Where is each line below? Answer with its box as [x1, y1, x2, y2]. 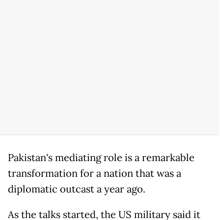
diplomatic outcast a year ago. [8, 183, 145, 196]
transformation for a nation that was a [8, 167, 181, 180]
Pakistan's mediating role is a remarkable [8, 151, 194, 165]
